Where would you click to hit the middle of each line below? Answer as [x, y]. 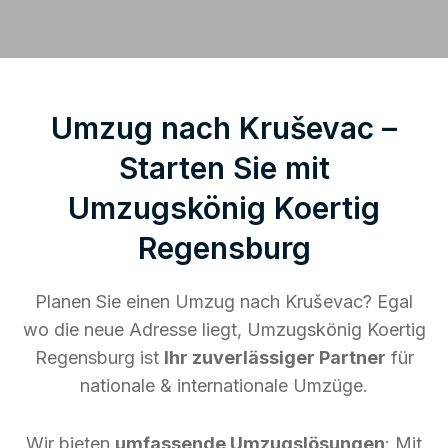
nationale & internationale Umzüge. [224, 385]
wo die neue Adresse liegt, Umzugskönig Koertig [224, 329]
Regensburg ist [99, 357]
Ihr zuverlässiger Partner [274, 357]
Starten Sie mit [224, 167]
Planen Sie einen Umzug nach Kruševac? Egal [224, 301]
